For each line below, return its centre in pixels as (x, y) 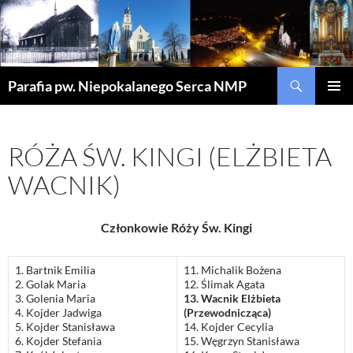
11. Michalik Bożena (232, 270)
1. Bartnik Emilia (55, 270)
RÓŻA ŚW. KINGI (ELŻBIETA (170, 157)
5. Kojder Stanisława (65, 327)
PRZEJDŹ (31, 99)
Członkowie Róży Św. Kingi (176, 228)
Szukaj (20, 76)
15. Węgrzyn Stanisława (242, 341)
